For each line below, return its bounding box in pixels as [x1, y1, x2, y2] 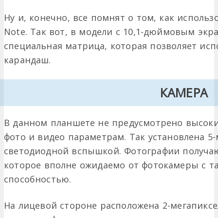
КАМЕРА [160, 84, 208, 101]
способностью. [4, 173, 72, 185]
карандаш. [4, 54, 51, 66]
